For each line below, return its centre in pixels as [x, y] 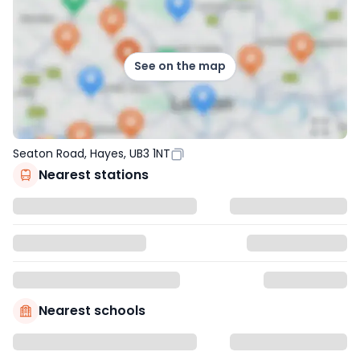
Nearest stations [94, 174]
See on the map [180, 66]
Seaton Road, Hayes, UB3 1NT [92, 153]
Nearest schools [92, 310]
